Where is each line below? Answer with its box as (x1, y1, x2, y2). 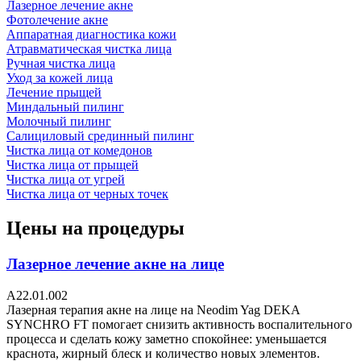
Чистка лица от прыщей (6, 158, 139, 172)
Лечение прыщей (6, 85, 102, 100)
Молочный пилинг (6, 114, 111, 129)
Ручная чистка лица (6, 56, 115, 71)
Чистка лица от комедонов (6, 143, 152, 158)
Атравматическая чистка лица (6, 42, 172, 56)
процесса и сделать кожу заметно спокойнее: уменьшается (6, 331, 326, 346)
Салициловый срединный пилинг (6, 129, 194, 143)
